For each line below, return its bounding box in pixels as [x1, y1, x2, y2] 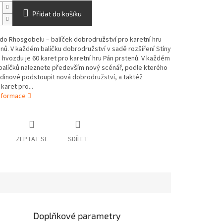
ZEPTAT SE [15, 134, 48, 145]
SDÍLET [67, 134, 88, 145]
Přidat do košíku [32, 9, 82, 18]
